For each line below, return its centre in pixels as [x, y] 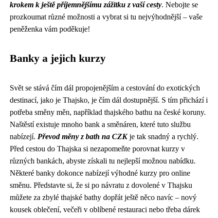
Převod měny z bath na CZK [82, 136]
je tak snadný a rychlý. [163, 136]
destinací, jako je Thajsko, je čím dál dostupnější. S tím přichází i [109, 100]
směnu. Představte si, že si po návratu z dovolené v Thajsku [101, 185]
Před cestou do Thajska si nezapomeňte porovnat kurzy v [97, 149]
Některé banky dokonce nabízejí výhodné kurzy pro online [100, 173]
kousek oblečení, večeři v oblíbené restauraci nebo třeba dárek [105, 209]
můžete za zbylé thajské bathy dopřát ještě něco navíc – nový [103, 197]
